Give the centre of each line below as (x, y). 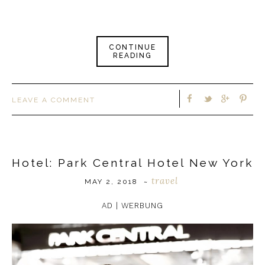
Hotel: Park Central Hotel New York (132, 163)
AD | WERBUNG (132, 206)
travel (164, 181)
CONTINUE (132, 47)
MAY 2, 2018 (111, 182)
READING (132, 55)
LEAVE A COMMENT (54, 100)
